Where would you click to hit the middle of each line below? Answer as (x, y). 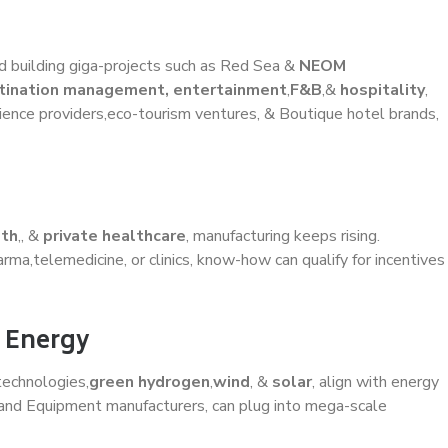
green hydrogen (149, 381)
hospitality (382, 89)
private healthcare (114, 235)
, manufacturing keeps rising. (283, 235)
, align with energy (375, 381)
